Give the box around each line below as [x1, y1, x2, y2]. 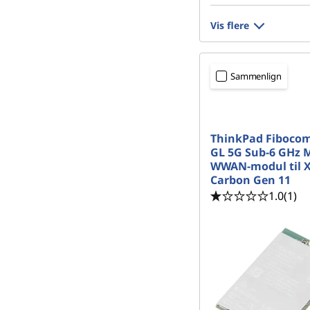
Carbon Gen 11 [210, 172, 291, 188]
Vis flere [210, 19, 249, 32]
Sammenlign [230, 70, 282, 82]
